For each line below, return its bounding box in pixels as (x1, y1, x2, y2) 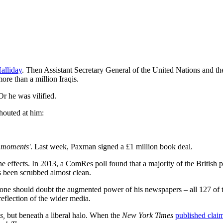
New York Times (122, 211, 173, 220)
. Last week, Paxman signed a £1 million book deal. (30, 142, 193, 151)
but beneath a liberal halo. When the (5, 211, 122, 220)
